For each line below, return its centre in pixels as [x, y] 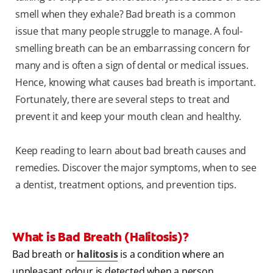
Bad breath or [45, 254]
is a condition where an [171, 254]
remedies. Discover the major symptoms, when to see [136, 168]
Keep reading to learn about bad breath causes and [131, 151]
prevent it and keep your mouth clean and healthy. [129, 117]
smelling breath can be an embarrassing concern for [133, 48]
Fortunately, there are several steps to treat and [123, 100]
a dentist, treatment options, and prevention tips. [126, 185]
